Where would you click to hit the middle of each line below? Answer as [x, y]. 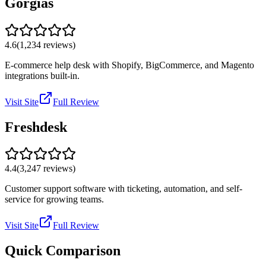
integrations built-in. [42, 75]
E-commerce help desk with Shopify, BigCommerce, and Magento [129, 65]
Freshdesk [36, 127]
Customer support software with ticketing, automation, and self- [123, 189]
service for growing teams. [54, 199]
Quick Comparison [63, 251]
